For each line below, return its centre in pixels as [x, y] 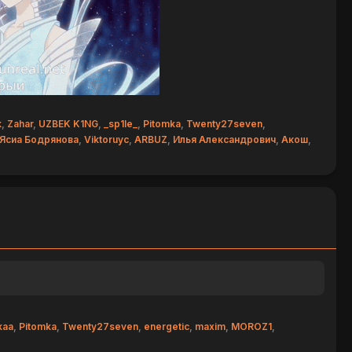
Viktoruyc [106, 139]
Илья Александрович [224, 139]
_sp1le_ [120, 123]
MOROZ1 [252, 326]
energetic [167, 326]
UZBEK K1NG [68, 123]
